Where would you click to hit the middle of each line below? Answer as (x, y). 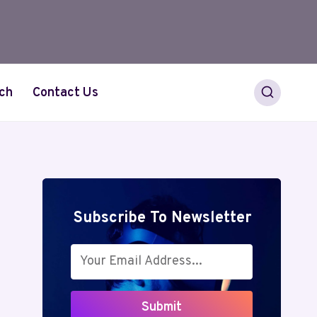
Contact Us (66, 93)
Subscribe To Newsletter (162, 218)
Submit (162, 307)
